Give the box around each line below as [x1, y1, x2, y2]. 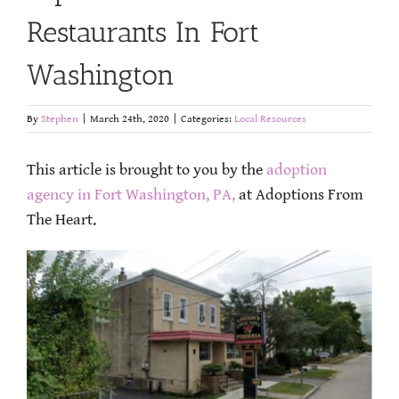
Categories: [181, 113, 234, 126]
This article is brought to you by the [27, 161, 266, 180]
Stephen [41, 113, 78, 126]
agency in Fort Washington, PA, [27, 186, 235, 205]
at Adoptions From [235, 186, 363, 205]
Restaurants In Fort [27, 15, 259, 50]
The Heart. [27, 211, 96, 230]
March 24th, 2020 [90, 113, 169, 126]
